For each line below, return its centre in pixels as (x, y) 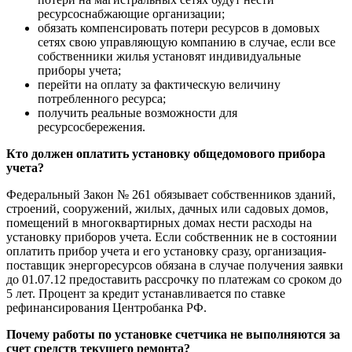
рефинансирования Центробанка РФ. (106, 308)
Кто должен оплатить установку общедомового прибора (166, 154)
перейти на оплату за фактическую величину (159, 85)
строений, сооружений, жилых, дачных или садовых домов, (167, 209)
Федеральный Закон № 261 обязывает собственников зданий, (171, 195)
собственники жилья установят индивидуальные (169, 57)
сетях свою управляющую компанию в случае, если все (187, 42)
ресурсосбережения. (92, 127)
